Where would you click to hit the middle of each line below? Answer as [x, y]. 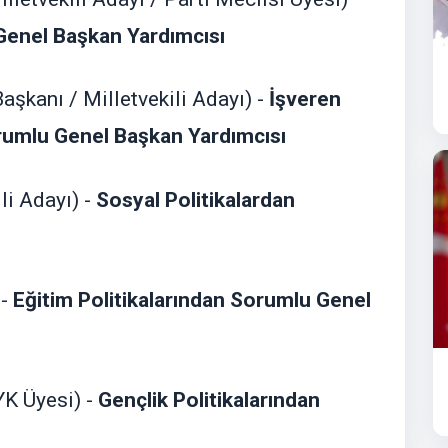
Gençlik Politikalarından [209, 400]
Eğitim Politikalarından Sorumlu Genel [192, 299]
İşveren [305, 99]
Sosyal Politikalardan [195, 199]
